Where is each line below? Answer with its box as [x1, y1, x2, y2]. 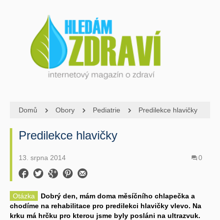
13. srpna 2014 [19, 153, 66, 162]
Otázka [13, 192, 35, 200]
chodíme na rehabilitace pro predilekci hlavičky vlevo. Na [10, 201, 201, 210]
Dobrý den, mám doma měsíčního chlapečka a [41, 192, 195, 200]
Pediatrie [93, 106, 120, 114]
